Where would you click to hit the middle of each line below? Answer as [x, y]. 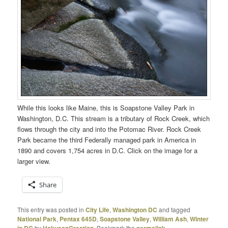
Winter [199, 219]
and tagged [174, 209]
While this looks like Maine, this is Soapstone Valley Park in [106, 107]
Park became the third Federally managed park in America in [107, 139]
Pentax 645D [78, 219]
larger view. [34, 161]
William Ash [170, 219]
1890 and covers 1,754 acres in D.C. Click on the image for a [108, 150]
